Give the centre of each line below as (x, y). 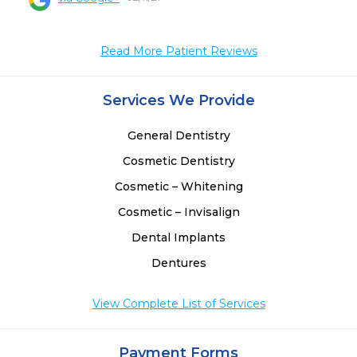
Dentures (178, 263)
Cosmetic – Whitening (178, 187)
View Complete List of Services (178, 304)
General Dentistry (178, 136)
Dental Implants (178, 238)
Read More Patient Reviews (178, 51)
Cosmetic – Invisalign (178, 212)
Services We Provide (178, 101)
